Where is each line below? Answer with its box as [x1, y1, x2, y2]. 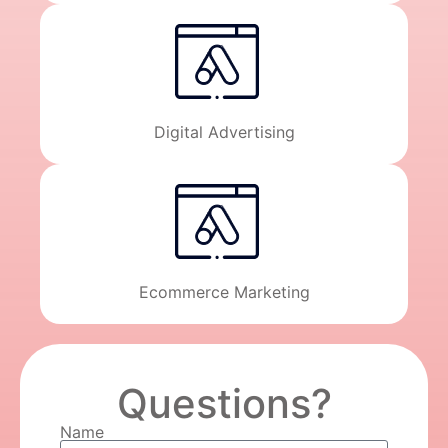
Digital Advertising [153, 121, 295, 142]
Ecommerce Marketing [138, 281, 310, 302]
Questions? [116, 378, 332, 428]
